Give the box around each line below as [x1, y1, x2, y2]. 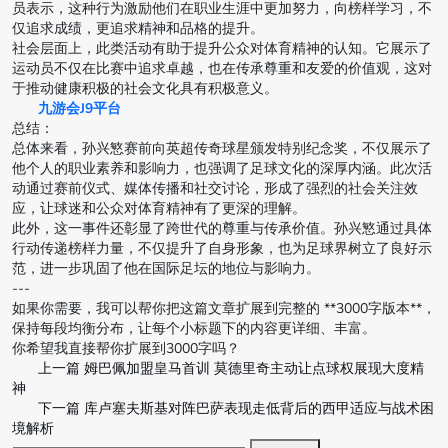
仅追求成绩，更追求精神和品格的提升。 [12, 19, 264, 39]
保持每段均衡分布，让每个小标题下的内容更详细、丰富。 [12, 319, 376, 339]
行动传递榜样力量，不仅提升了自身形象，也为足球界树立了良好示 [12, 239, 432, 259]
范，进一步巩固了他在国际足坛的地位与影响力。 [12, 259, 320, 279]
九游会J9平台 [38, 99, 121, 119]
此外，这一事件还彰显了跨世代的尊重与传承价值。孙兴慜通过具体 [12, 219, 432, 239]
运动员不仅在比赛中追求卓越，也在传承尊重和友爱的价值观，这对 [12, 59, 432, 79]
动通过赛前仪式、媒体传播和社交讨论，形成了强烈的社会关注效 [12, 179, 418, 199]
